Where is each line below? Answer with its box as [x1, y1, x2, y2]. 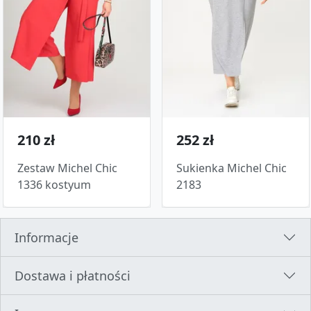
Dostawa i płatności [15, 267, 131, 284]
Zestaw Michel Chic [17, 160, 117, 176]
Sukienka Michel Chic [176, 160, 287, 176]
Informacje [15, 228, 78, 246]
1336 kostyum [17, 176, 91, 192]
